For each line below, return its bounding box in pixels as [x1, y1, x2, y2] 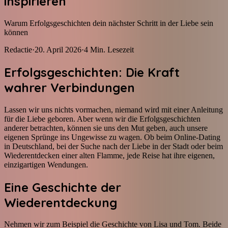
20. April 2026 [35, 45, 81, 54]
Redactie [4, 45, 32, 54]
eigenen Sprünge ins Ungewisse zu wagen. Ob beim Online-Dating [4, 132, 220, 141]
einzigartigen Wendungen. [4, 160, 88, 169]
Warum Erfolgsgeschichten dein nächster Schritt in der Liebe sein [4, 18, 213, 27]
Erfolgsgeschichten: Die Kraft [4, 64, 180, 80]
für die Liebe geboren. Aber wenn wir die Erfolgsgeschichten [4, 114, 201, 123]
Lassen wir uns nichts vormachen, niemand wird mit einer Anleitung [4, 105, 223, 114]
